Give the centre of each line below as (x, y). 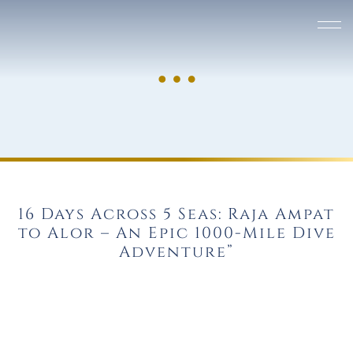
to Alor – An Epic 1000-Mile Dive (176, 233)
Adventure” (176, 252)
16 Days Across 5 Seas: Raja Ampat (176, 214)
